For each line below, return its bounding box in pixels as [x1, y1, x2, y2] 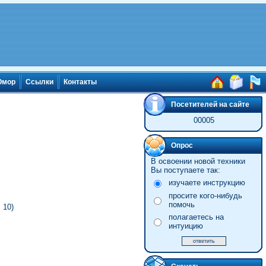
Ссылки [26, 78, 53, 87]
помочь [168, 200, 195, 209]
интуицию [168, 221, 203, 230]
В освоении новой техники [150, 157, 245, 166]
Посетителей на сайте [171, 100, 249, 109]
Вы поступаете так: [150, 166, 220, 175]
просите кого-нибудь [168, 191, 242, 200]
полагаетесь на [168, 213, 224, 221]
